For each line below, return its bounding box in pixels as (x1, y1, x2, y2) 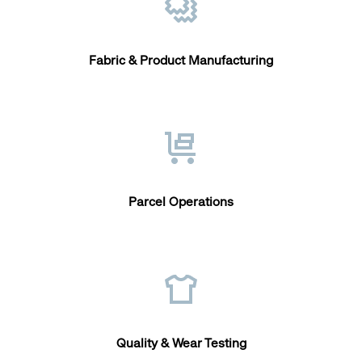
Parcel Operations (128, 193, 234, 209)
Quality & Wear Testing (116, 335, 246, 351)
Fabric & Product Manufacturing (89, 52, 273, 68)
